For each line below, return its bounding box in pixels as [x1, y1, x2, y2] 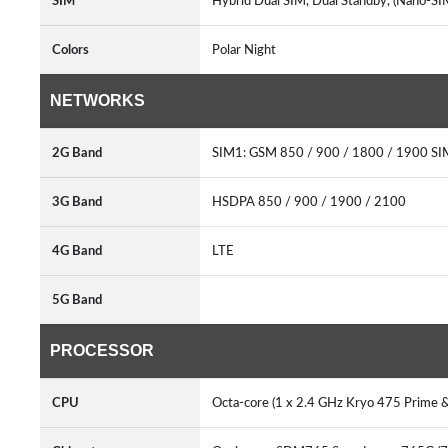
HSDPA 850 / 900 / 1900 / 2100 [212, 195, 406, 209]
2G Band [52, 146, 102, 160]
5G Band [52, 293, 102, 307]
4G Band [52, 244, 102, 258]
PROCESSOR [50, 342, 154, 359]
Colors [52, 43, 89, 57]
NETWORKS [50, 92, 145, 109]
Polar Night [212, 43, 282, 57]
